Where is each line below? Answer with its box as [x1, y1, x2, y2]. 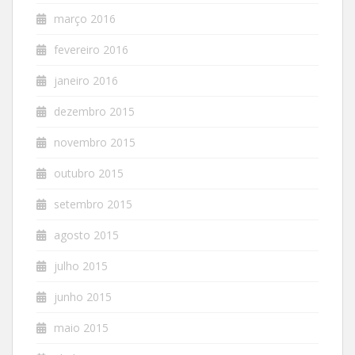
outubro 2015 [54, 166, 124, 181]
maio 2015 [54, 320, 109, 336]
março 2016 [54, 11, 116, 27]
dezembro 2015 [54, 104, 135, 120]
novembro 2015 [54, 135, 136, 151]
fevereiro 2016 [54, 42, 128, 58]
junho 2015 [54, 289, 112, 305]
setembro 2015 [54, 197, 132, 212]
